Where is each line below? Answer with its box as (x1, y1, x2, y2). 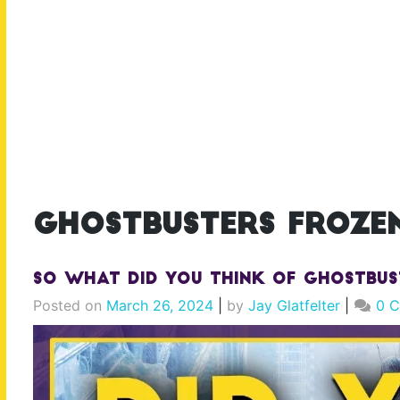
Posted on (33, 296, 106, 314)
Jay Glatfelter (248, 296, 340, 314)
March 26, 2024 (106, 296, 213, 314)
